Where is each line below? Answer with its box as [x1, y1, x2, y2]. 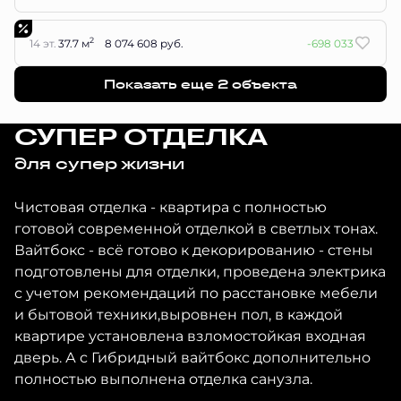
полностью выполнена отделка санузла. [14, 369, 313, 388]
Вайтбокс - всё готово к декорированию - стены [14, 240, 374, 259]
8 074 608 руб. [105, 35, 183, 50]
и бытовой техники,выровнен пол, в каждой [14, 304, 344, 323]
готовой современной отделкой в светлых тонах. [14, 218, 379, 237]
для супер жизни [14, 152, 184, 175]
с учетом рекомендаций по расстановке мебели [14, 283, 379, 302]
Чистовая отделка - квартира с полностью [14, 197, 328, 216]
